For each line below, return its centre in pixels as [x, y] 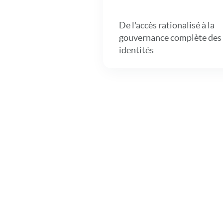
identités [136, 50]
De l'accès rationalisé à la [167, 25]
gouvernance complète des [170, 38]
